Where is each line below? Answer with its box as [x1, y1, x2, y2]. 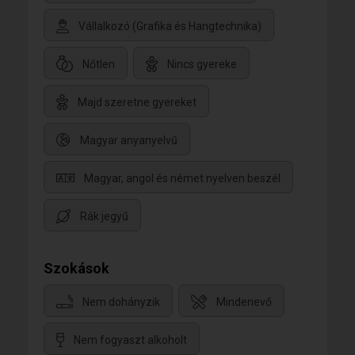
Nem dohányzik [82, 295, 160, 308]
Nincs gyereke [167, 57, 237, 71]
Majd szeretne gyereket [78, 95, 197, 109]
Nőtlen [82, 57, 115, 71]
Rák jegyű [80, 209, 128, 223]
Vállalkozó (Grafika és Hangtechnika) [78, 19, 261, 32]
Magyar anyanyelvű [80, 133, 177, 147]
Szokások [44, 260, 109, 277]
